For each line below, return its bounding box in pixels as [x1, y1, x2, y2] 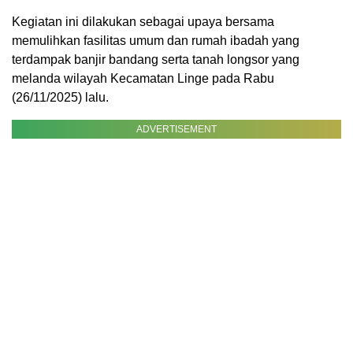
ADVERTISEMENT [136, 124, 217, 136]
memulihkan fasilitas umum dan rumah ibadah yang [12, 34, 299, 48]
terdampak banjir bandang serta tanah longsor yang [12, 53, 299, 67]
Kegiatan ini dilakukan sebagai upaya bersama [12, 15, 274, 29]
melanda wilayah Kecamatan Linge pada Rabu [12, 72, 274, 86]
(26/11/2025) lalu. [12, 91, 109, 105]
